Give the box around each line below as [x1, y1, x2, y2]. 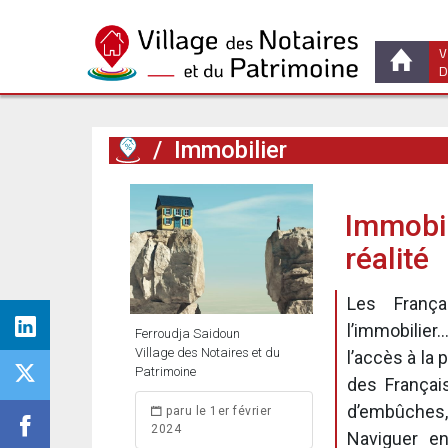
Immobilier [174, 136, 287, 164]
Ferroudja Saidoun [135, 326, 240, 341]
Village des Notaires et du [135, 345, 280, 360]
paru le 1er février [162, 404, 272, 418]
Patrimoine [135, 364, 196, 379]
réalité [345, 241, 429, 276]
